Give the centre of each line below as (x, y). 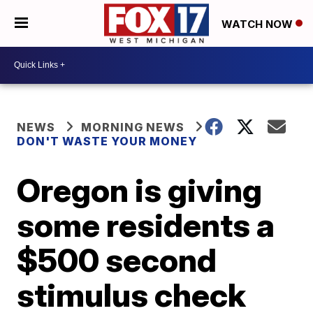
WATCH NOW (259, 24)
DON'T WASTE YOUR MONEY (107, 141)
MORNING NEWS (133, 127)
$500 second (117, 260)
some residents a (146, 225)
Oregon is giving (140, 190)
